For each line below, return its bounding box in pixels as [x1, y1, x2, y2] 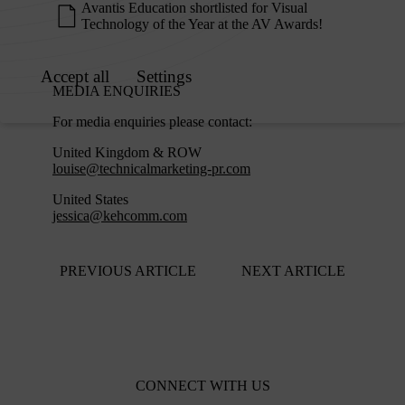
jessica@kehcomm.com [52, 207, 187, 223]
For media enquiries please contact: [52, 113, 252, 129]
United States [52, 191, 128, 207]
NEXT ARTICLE [241, 262, 345, 278]
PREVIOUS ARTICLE [60, 262, 196, 278]
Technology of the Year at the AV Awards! [81, 15, 323, 32]
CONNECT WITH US [135, 377, 270, 393]
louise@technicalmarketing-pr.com [52, 160, 250, 176]
